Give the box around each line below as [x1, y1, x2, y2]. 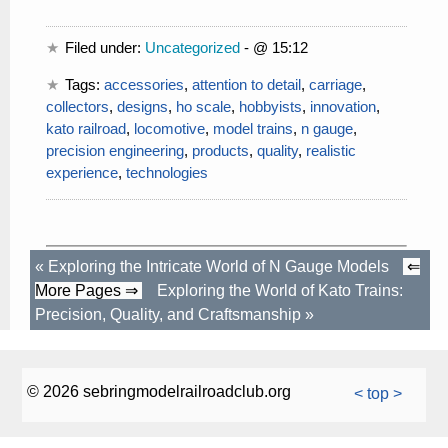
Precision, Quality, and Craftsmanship [35, 306, 301, 324]
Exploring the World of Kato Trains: [157, 282, 403, 300]
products [192, 142, 249, 160]
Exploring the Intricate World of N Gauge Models [48, 258, 389, 276]
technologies [126, 164, 208, 182]
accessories [104, 76, 185, 94]
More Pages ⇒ [35, 282, 142, 300]
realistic [306, 142, 356, 160]
